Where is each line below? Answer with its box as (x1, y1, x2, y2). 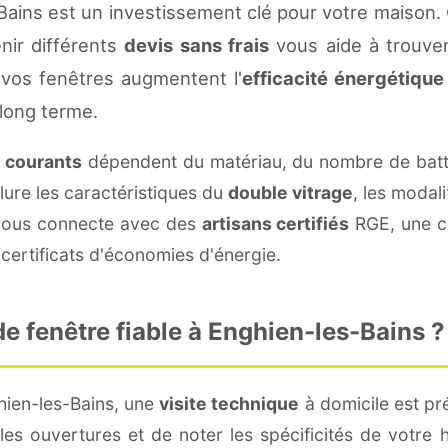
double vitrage (228, 181, 353, 203)
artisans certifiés (201, 212, 350, 234)
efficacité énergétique (242, 66, 444, 89)
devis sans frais (124, 33, 270, 56)
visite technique (159, 392, 300, 414)
